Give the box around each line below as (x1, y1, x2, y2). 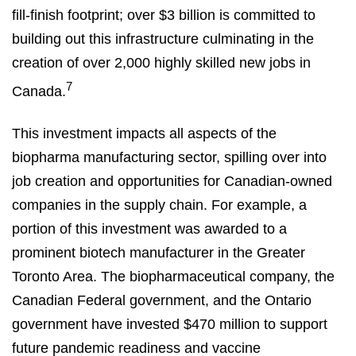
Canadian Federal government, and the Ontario (12, 292, 311, 309)
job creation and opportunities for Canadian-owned (12, 173, 332, 190)
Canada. (12, 83, 66, 99)
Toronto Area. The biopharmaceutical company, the (12, 269, 335, 285)
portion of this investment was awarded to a (12, 221, 287, 238)
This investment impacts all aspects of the (12, 126, 277, 142)
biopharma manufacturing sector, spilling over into (12, 149, 327, 166)
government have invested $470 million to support (12, 316, 327, 333)
